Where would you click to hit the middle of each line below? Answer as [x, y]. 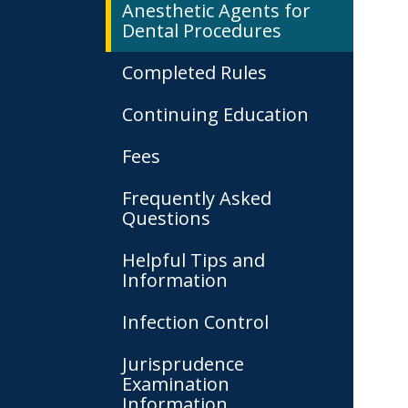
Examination [176, 384]
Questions [166, 218]
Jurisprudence [183, 364]
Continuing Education [215, 114]
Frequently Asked [197, 198]
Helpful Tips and [194, 260]
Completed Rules [194, 72]
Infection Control [195, 322]
